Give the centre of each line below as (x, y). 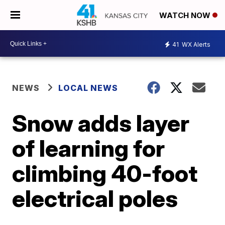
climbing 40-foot (105, 173)
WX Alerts (195, 44)
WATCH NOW (186, 16)
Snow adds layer (101, 123)
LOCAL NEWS (88, 88)
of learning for (89, 148)
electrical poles (95, 198)
